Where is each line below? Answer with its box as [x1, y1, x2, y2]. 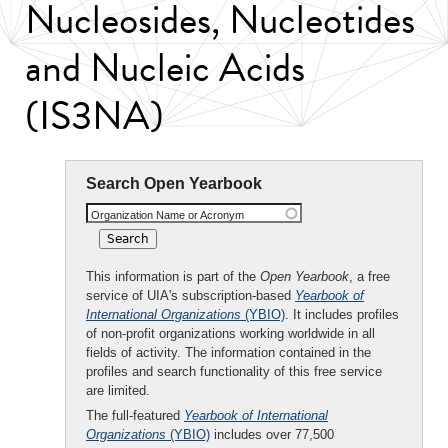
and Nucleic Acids [25, 38, 305, 97]
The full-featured [86, 408, 184, 423]
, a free [349, 269, 390, 284]
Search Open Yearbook [86, 175, 262, 192]
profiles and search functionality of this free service [86, 364, 382, 379]
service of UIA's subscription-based [86, 288, 295, 303]
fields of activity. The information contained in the [86, 345, 371, 360]
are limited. [86, 383, 150, 398]
